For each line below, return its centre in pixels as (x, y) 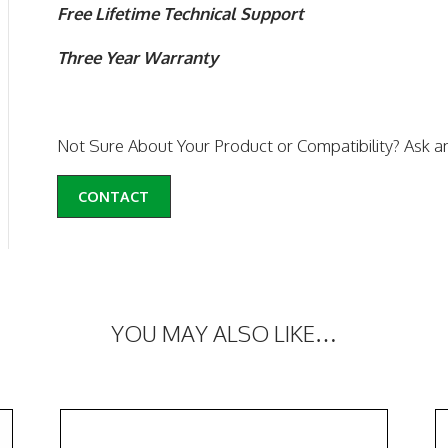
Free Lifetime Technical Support (181, 14)
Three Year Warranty (138, 57)
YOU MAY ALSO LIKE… (223, 333)
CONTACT (114, 196)
